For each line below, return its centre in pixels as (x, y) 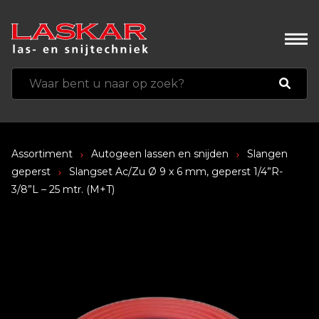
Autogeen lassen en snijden (160, 154)
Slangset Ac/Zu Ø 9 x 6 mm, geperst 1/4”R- (174, 172)
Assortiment (42, 154)
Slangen (267, 154)
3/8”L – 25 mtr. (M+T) (63, 190)
